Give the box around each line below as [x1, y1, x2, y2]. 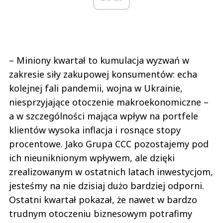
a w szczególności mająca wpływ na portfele [9, 110, 198, 122]
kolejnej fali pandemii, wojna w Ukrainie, [9, 82, 183, 95]
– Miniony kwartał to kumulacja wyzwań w [9, 54, 189, 67]
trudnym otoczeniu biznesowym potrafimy [9, 208, 192, 220]
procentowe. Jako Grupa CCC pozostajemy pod [9, 138, 209, 150]
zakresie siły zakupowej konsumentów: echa [9, 68, 197, 81]
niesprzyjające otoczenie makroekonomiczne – [9, 96, 209, 109]
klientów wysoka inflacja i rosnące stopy [9, 124, 181, 136]
